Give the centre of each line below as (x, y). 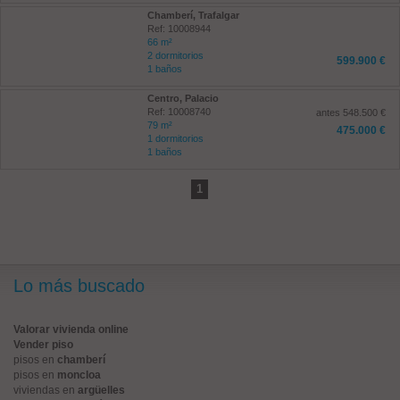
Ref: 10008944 (179, 29)
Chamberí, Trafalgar (193, 15)
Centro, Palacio (183, 98)
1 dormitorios (175, 138)
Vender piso (43, 345)
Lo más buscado (79, 286)
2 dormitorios (175, 55)
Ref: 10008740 (179, 112)
